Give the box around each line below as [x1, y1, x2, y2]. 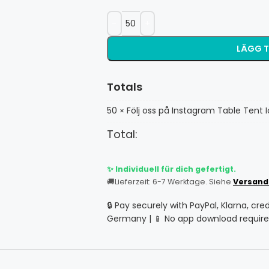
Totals [106, 79, 142, 94]
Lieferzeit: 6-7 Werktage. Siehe [114, 177, 233, 187]
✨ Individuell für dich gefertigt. [106, 164, 236, 174]
